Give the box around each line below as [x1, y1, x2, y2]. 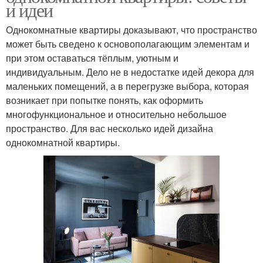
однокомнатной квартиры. [6, 135, 120, 149]
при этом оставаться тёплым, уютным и [6, 50, 178, 65]
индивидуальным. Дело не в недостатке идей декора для [6, 65, 254, 79]
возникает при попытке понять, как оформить [6, 93, 203, 107]
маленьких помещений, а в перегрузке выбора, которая [6, 79, 249, 93]
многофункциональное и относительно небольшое [6, 107, 227, 121]
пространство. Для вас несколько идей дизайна [6, 121, 213, 135]
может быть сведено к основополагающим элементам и [6, 36, 249, 50]
